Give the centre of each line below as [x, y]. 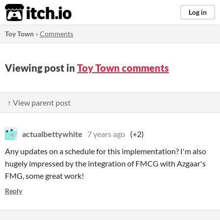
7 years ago [106, 134]
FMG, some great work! [44, 176]
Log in [198, 12]
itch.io [26, 13]
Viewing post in [41, 68]
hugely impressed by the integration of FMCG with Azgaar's [105, 163]
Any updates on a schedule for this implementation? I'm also [106, 151]
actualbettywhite [52, 134]
